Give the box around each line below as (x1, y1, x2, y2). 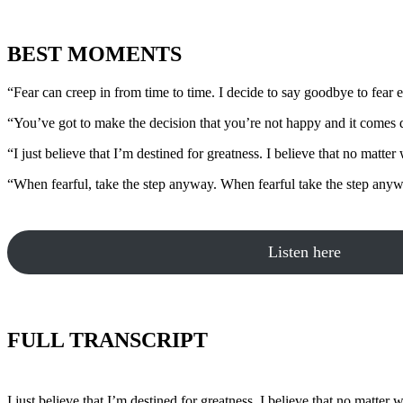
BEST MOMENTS (7, 42, 182, 67)
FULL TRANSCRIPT (7, 327, 208, 352)
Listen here (267, 243, 341, 262)
